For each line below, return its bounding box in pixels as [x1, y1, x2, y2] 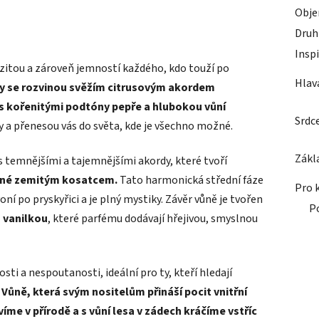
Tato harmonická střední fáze [117, 172, 263, 188]
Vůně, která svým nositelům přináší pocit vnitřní [1, 283, 247, 300]
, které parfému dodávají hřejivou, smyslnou [48, 210, 258, 226]
